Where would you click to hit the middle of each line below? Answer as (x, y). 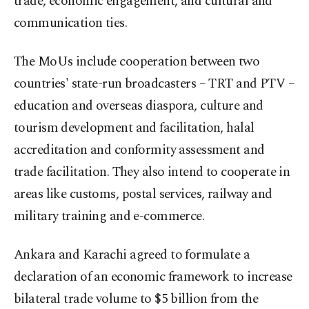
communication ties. (71, 23)
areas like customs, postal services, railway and (143, 194)
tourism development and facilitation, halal (134, 128)
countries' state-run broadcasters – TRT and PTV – (154, 84)
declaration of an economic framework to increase (153, 277)
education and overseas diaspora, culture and (139, 106)
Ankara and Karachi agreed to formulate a (132, 255)
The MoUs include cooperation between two (137, 62)
